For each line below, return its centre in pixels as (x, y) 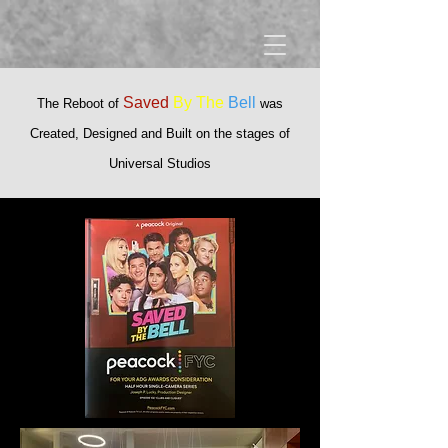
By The (198, 102)
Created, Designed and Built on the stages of (160, 133)
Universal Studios (160, 163)
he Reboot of (84, 103)
